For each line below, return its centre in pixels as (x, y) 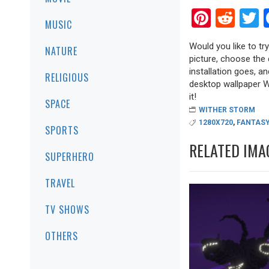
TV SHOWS (67, 210)
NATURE (61, 51)
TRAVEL (60, 183)
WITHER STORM (227, 110)
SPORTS (62, 130)
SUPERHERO (70, 157)
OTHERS (62, 236)
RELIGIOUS (67, 77)
